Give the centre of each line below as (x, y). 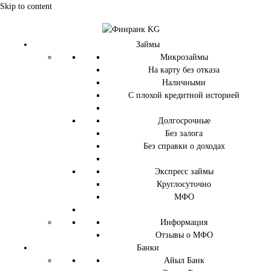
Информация (184, 223)
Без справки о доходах (184, 146)
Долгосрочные (184, 121)
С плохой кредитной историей (184, 96)
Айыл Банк (184, 261)
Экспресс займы (184, 172)
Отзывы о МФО (184, 235)
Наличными (184, 83)
